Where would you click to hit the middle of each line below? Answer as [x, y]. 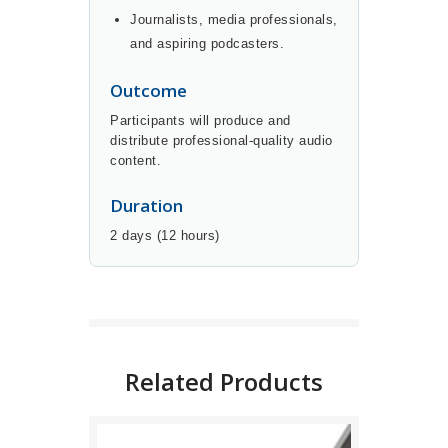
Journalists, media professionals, [234, 20]
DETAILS [224, 296]
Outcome [148, 91]
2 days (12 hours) [165, 236]
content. [135, 161]
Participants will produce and [200, 121]
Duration [146, 206]
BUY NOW [224, 254]
